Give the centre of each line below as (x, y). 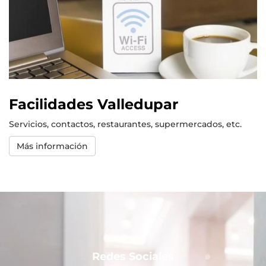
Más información (52, 146)
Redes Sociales (133, 257)
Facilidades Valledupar (94, 104)
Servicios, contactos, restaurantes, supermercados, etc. (125, 124)
